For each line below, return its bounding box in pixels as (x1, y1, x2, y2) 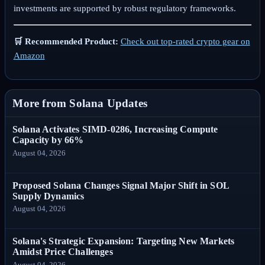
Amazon (13, 50, 45, 60)
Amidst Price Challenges (12, 247, 113, 257)
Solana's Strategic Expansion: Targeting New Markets (12, 236, 235, 247)
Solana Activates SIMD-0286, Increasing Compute (12, 124, 218, 135)
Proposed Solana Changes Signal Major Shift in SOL (12, 180, 229, 190)
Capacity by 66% (12, 135, 84, 146)
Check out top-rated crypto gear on (120, 36, 250, 46)
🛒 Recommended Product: (13, 36, 118, 46)
